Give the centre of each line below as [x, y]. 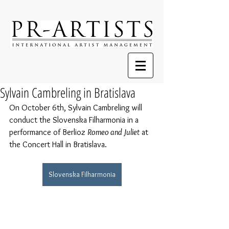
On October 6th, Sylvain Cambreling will [77, 108]
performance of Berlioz [48, 132]
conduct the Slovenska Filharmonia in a [75, 120]
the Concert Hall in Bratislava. [58, 144]
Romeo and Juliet [113, 132]
